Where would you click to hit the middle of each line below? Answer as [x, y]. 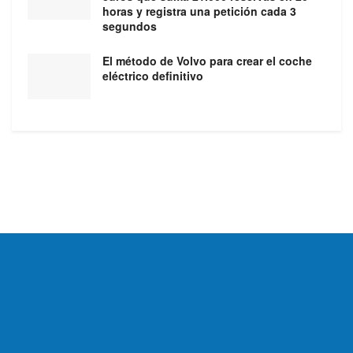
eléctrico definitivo [153, 76]
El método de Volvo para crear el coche [207, 61]
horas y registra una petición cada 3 [199, 11]
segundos [130, 26]
